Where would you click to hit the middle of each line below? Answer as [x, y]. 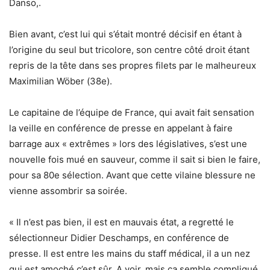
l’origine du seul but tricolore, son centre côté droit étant [129, 49]
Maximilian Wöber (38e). [61, 81]
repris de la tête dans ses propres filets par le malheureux [133, 65]
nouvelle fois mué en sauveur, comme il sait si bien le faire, [135, 159]
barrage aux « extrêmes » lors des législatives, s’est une [128, 143]
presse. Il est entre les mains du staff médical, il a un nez [130, 253]
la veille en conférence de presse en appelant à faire [121, 128]
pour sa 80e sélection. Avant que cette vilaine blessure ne [132, 175]
